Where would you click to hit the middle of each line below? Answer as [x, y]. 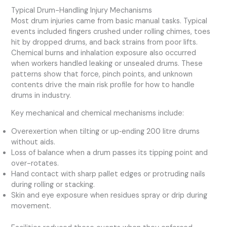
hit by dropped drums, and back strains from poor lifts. [105, 42]
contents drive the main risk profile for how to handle [103, 85]
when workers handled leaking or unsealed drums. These [107, 63]
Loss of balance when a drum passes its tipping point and [110, 153]
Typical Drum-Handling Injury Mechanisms [82, 10]
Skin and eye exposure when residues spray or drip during [109, 195]
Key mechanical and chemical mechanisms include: [98, 113]
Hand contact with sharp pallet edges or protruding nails [108, 174]
